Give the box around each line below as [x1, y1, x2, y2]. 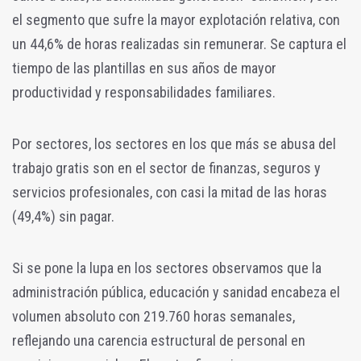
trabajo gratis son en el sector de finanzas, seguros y [12, 160, 321, 177]
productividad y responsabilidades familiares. [12, 84, 276, 102]
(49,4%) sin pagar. [12, 208, 114, 226]
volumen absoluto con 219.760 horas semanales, [12, 308, 295, 326]
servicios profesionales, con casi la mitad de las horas [12, 184, 327, 201]
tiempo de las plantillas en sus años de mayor [12, 60, 276, 77]
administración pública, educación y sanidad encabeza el [12, 284, 340, 301]
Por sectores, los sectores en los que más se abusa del [12, 135, 336, 153]
